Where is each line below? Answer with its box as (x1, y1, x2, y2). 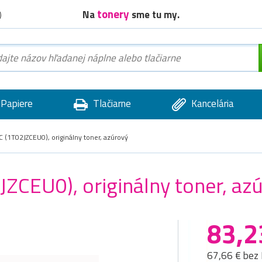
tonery (97, 5, 132, 22)
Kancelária (188, 96, 234, 111)
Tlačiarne (90, 96, 131, 111)
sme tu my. (132, 6, 180, 22)
